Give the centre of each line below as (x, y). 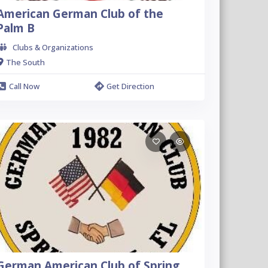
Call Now (24, 86)
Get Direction (131, 86)
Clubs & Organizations (53, 47)
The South (25, 62)
